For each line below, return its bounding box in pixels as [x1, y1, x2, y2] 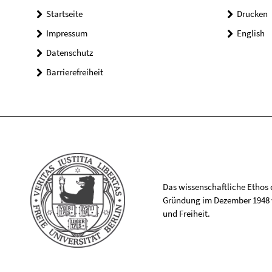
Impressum [46, 27, 87, 39]
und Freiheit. [162, 207, 210, 219]
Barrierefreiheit [46, 66, 103, 78]
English [236, 27, 265, 39]
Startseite [46, 7, 83, 19]
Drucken [236, 7, 268, 19]
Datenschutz [46, 46, 93, 58]
